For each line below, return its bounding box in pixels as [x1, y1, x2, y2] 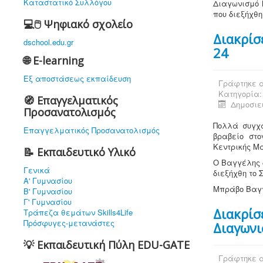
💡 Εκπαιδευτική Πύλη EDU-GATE [23, 238, 190, 252]
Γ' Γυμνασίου [23, 196, 72, 207]
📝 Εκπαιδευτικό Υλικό [23, 145, 136, 159]
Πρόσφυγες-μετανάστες [23, 217, 114, 228]
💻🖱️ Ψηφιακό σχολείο [23, 17, 133, 31]
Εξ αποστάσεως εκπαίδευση [23, 73, 131, 84]
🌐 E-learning [23, 53, 84, 68]
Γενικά [23, 164, 50, 176]
